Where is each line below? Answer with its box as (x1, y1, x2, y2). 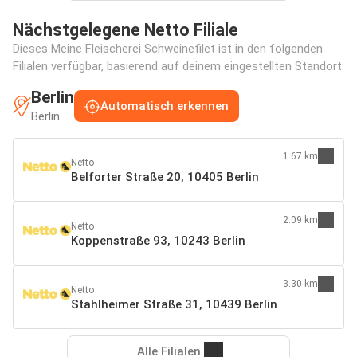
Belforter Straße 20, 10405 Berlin (71, 169, 259, 184)
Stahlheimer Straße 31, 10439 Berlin (71, 296, 277, 312)
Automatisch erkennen (100, 99, 229, 113)
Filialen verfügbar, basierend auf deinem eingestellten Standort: (13, 58, 344, 73)
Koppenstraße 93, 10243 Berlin (71, 233, 245, 248)
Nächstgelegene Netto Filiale (13, 19, 238, 40)
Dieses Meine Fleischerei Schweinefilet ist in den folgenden (13, 41, 323, 56)
